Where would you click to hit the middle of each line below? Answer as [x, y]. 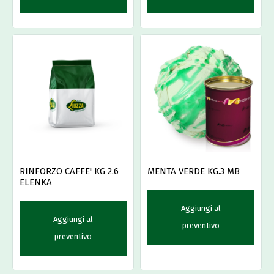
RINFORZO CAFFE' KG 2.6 [69, 172]
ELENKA [36, 183]
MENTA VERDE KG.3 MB [194, 172]
